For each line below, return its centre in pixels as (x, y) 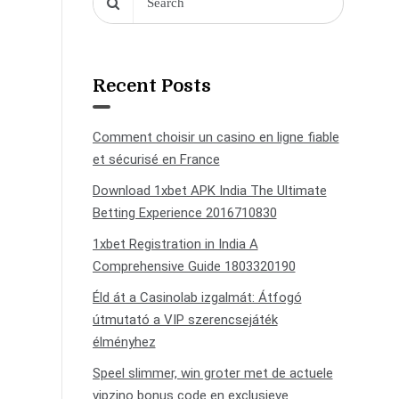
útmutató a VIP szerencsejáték (185, 320)
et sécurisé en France (156, 159)
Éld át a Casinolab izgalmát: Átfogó (197, 297)
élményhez (124, 342)
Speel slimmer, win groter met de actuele (212, 373)
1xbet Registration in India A (175, 244)
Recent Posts (151, 86)
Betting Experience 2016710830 (184, 213)
